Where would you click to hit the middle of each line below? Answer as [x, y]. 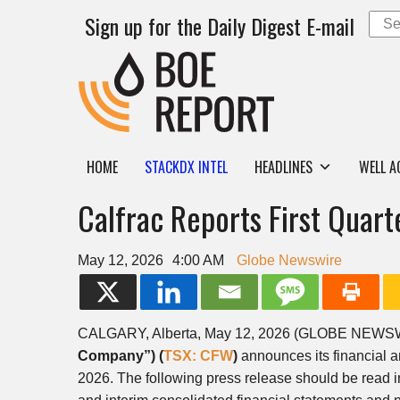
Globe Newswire [289, 260]
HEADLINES [283, 167]
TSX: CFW [198, 356]
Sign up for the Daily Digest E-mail [220, 26]
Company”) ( [121, 356]
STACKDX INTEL [186, 167]
